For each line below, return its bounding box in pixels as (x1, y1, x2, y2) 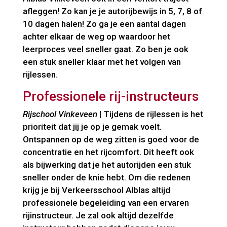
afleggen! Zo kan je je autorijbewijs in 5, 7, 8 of (22, 6, 202, 16)
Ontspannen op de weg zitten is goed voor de (22, 134, 199, 144)
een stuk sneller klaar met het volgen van (22, 56, 181, 67)
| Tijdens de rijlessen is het (97, 108, 203, 119)
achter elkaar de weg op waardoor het (22, 31, 170, 42)
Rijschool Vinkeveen (22, 108, 97, 119)
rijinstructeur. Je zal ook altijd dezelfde (22, 210, 174, 220)
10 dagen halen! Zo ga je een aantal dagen (22, 18, 186, 29)
